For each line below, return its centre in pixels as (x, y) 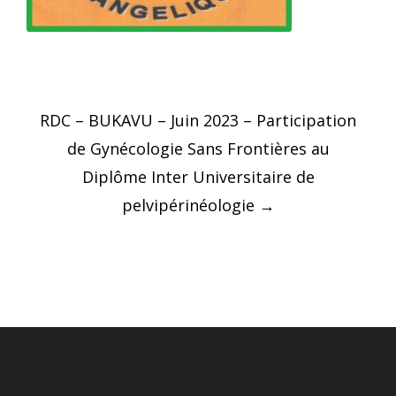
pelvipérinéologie (190, 205)
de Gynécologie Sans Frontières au (198, 148)
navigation (105, 140)
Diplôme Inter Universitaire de (198, 177)
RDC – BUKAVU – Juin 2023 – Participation (198, 120)
